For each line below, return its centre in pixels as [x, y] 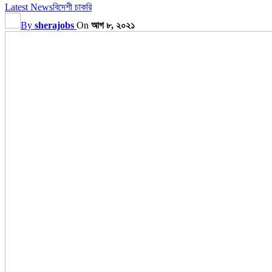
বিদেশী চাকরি [72, 7]
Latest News [29, 7]
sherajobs [54, 25]
